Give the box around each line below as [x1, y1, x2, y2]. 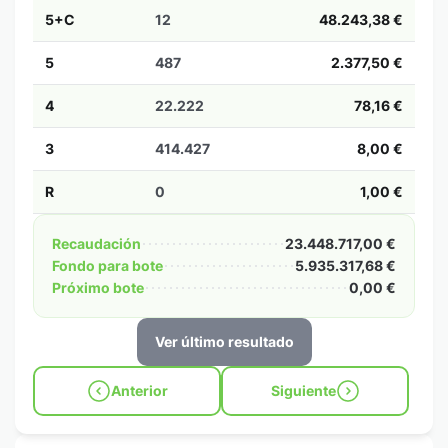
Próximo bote [52, 279, 144, 296]
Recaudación [52, 235, 141, 252]
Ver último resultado [154, 333, 294, 350]
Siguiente [270, 382, 336, 399]
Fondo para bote [52, 257, 163, 274]
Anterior [110, 382, 168, 399]
